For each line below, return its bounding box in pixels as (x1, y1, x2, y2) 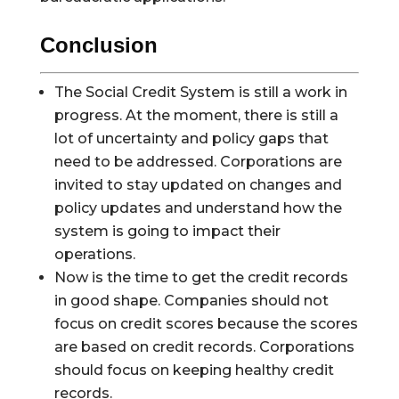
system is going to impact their (53, 223, 281, 240)
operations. (53, 246, 135, 263)
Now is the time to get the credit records (53, 269, 348, 286)
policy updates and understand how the (53, 199, 342, 216)
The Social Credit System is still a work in (53, 84, 347, 101)
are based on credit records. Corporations (53, 338, 354, 355)
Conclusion (39, 33, 158, 57)
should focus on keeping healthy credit (53, 362, 334, 379)
